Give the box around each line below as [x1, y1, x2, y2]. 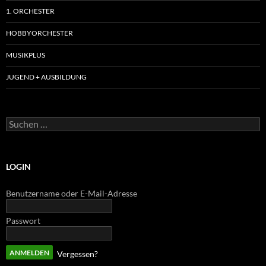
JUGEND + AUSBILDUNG [6, 72, 87, 81]
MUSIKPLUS [6, 50, 45, 59]
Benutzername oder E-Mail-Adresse [6, 188, 137, 198]
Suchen [5, 116, 32, 126]
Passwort [6, 215, 40, 226]
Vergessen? [57, 248, 98, 259]
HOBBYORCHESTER [6, 28, 73, 37]
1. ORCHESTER [6, 6, 55, 15]
